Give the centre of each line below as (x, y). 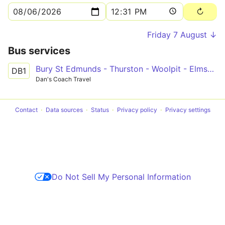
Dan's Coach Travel (63, 79)
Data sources (64, 109)
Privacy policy (137, 109)
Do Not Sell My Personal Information (121, 177)
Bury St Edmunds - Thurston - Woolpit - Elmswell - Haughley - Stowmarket (211, 69)
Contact (26, 109)
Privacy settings (188, 109)
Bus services (39, 51)
